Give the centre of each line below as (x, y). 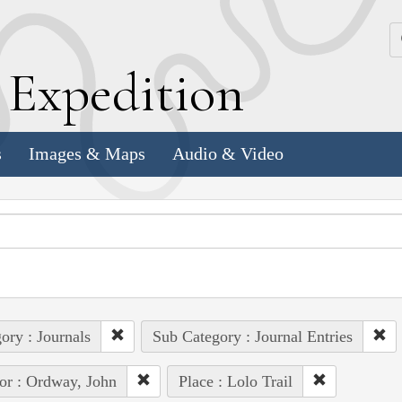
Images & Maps (87, 154)
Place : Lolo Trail (235, 381)
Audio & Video (228, 154)
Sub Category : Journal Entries (252, 336)
